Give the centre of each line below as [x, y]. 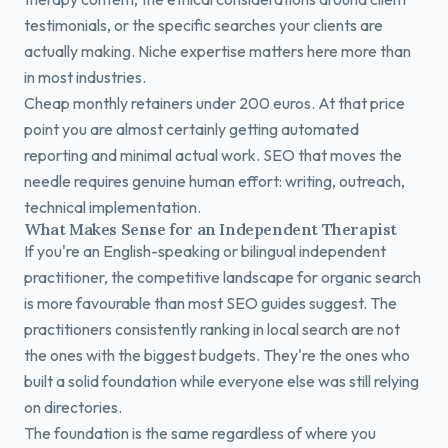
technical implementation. [112, 207]
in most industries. [85, 77]
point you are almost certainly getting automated [191, 129]
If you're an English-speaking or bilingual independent [205, 251]
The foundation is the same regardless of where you [200, 433]
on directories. [73, 407]
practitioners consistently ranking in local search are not [212, 329]
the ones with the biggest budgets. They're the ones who [217, 355]
